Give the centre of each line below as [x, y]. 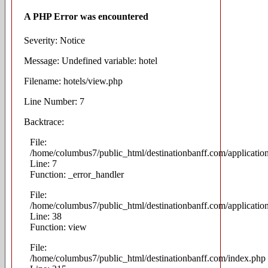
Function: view [58, 227]
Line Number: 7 [54, 101]
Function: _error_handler [77, 174]
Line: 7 [43, 163]
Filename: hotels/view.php [73, 81]
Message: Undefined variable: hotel [91, 60]
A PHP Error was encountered [86, 17]
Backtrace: [44, 121]
